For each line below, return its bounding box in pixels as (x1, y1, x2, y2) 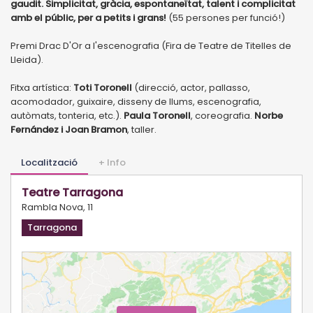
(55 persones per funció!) (168, 10, 285, 24)
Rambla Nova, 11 (22, 200, 93, 214)
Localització (21, 155, 78, 169)
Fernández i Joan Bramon (10, 122, 127, 136)
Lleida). (10, 52, 43, 66)
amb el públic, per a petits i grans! (10, 10, 168, 24)
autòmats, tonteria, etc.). (10, 108, 124, 122)
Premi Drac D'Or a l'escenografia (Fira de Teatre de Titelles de (10, 38, 291, 52)
